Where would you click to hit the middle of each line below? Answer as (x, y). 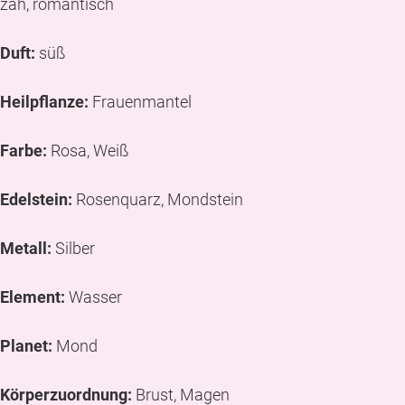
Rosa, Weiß (88, 150)
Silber (73, 248)
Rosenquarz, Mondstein (158, 199)
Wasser (94, 297)
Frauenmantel (140, 101)
